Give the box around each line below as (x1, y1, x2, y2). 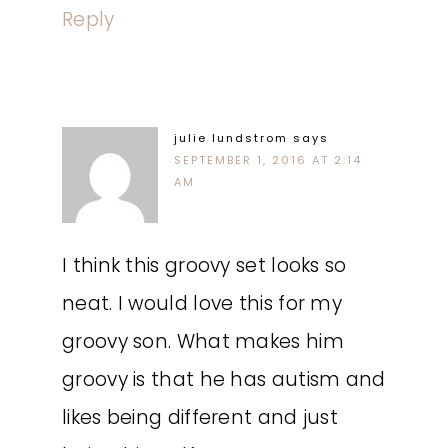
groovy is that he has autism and (62, 366, 386, 393)
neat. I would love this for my (62, 290, 343, 317)
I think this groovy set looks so (62, 252, 347, 279)
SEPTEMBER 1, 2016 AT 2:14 (174, 152, 362, 168)
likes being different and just (62, 404, 339, 431)
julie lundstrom (174, 130, 288, 146)
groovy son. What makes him (62, 328, 344, 355)
